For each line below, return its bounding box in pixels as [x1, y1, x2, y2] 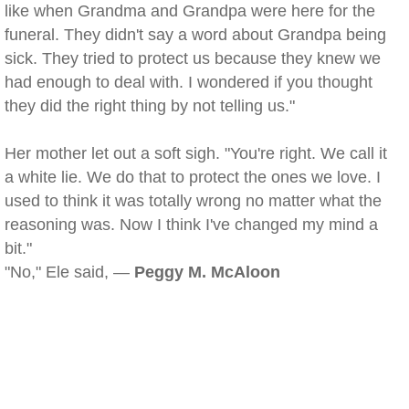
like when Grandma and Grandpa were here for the [5, 2, 375, 20]
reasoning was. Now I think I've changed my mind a [5, 215, 378, 234]
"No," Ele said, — [5, 263, 134, 281]
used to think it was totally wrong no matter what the [5, 192, 382, 210]
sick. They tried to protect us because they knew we [5, 49, 381, 68]
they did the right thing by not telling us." [5, 97, 295, 115]
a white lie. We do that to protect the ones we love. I [5, 168, 381, 186]
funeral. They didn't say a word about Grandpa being [5, 26, 386, 44]
